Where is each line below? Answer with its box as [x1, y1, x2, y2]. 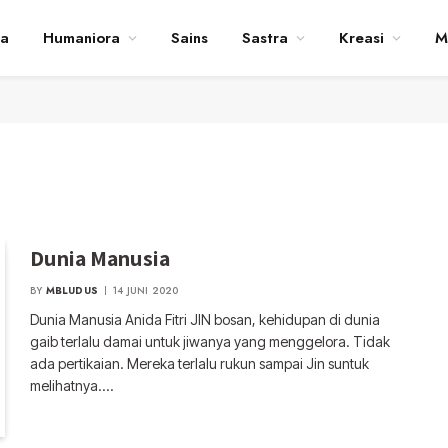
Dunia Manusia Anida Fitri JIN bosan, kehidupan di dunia [30, 311, 381, 328]
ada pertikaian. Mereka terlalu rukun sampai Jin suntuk [30, 355, 370, 372]
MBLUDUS [45, 283, 99, 298]
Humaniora [42, 27, 120, 49]
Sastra [241, 27, 288, 49]
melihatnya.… [30, 377, 114, 394]
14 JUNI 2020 [113, 283, 179, 298]
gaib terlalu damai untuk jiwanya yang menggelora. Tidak [30, 333, 391, 350]
